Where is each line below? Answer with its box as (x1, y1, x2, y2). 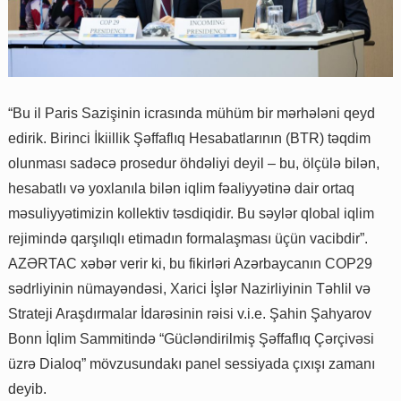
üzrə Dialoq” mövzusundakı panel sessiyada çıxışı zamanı (8, 355, 375, 371)
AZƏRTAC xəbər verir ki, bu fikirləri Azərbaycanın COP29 (8, 255, 372, 271)
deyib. (8, 380, 47, 397)
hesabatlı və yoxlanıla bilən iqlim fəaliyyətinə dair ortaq (8, 180, 354, 196)
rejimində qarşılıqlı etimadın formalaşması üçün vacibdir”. (8, 230, 368, 246)
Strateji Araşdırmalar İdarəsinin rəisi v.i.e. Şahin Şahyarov (8, 305, 371, 321)
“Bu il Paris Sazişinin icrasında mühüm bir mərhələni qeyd (8, 105, 375, 121)
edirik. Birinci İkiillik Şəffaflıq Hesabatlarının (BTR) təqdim (8, 130, 371, 146)
